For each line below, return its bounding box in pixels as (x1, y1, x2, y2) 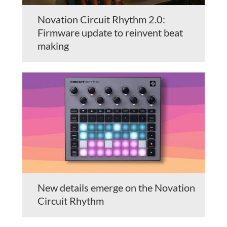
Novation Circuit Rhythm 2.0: (37, 13, 165, 26)
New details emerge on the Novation (37, 181, 195, 194)
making (37, 40, 69, 52)
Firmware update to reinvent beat (37, 26, 183, 39)
